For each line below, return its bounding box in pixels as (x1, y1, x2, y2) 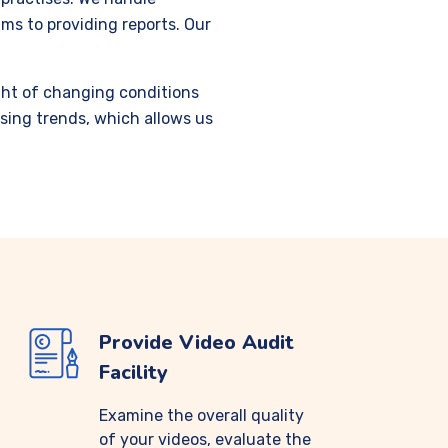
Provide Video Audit (99, 329, 294, 356)
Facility (99, 359, 168, 386)
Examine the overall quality (99, 406, 304, 425)
